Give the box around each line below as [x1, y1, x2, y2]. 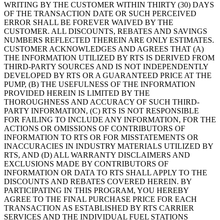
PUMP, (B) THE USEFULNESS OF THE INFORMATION [4, 80, 195, 89]
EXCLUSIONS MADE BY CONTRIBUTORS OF [4, 160, 168, 168]
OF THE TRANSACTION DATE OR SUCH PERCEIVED [4, 9, 196, 18]
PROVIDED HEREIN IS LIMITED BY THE [4, 89, 150, 98]
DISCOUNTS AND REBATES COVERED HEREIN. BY [4, 177, 192, 186]
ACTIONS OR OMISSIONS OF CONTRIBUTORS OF [4, 124, 185, 133]
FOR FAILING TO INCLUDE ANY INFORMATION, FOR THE [4, 115, 216, 124]
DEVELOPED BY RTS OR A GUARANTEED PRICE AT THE [4, 71, 212, 80]
